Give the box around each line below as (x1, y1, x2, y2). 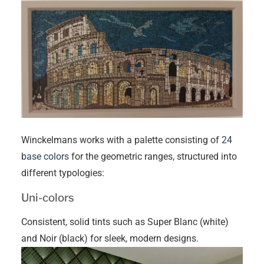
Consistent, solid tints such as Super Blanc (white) (21, 216, 229, 228)
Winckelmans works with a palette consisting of (21, 134, 222, 146)
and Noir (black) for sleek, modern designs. (21, 233, 199, 245)
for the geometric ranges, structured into (69, 151, 237, 163)
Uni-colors (21, 191, 74, 205)
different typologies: (21, 167, 104, 179)
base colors (21, 151, 69, 163)
